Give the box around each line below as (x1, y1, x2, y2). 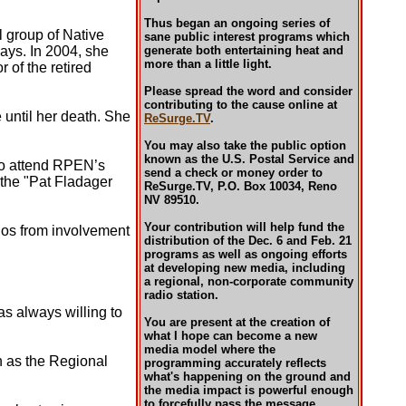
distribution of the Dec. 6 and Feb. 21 (144, 234, 352, 247)
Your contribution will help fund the (144, 220, 344, 234)
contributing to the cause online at (144, 98, 337, 111)
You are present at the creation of (144, 315, 330, 329)
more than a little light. (144, 57, 272, 71)
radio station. (144, 288, 218, 302)
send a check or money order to (144, 166, 323, 179)
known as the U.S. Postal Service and (144, 152, 354, 166)
